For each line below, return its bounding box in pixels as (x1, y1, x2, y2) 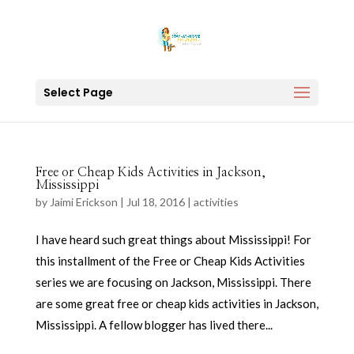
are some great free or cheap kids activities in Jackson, (35, 296, 318, 311)
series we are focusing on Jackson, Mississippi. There (35, 275, 311, 289)
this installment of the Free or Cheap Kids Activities (35, 254, 305, 268)
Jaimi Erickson (49, 195, 118, 209)
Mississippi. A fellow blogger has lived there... (35, 318, 273, 332)
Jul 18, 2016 (126, 195, 185, 209)
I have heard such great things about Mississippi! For (35, 232, 311, 247)
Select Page (43, 85, 113, 100)
